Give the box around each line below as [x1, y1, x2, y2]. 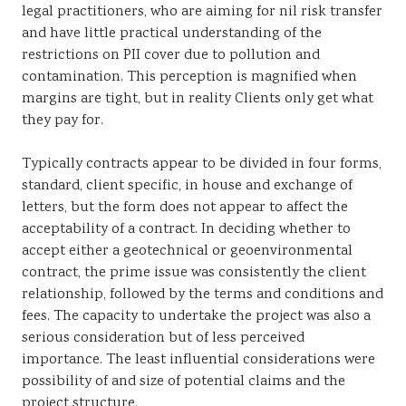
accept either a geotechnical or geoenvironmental [22, 241, 353, 262]
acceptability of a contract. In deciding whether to [22, 219, 351, 240]
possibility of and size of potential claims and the [22, 372, 345, 392]
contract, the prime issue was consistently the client [22, 263, 366, 284]
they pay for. [22, 111, 103, 131]
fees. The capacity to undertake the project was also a [22, 306, 371, 327]
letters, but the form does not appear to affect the [22, 198, 348, 218]
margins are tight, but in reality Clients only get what [22, 89, 373, 110]
